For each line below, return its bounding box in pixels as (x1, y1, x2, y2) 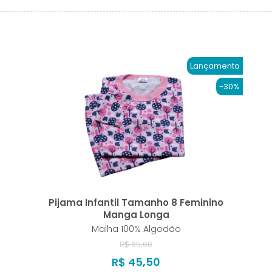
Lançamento (189, 60, 240, 72)
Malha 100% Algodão (91, 223, 181, 236)
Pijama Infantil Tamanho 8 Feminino (49, 196, 223, 209)
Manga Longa (103, 208, 169, 222)
